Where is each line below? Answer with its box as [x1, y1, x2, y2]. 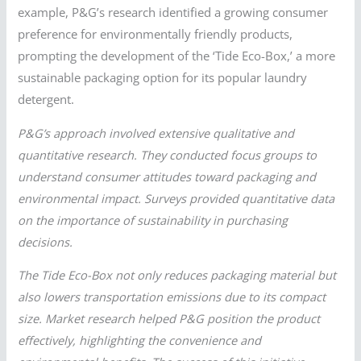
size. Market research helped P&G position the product [18, 310, 321, 327]
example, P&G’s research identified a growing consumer [18, 4, 329, 21]
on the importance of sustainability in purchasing [18, 211, 288, 228]
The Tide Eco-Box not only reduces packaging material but [18, 267, 337, 284]
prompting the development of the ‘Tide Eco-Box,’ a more [18, 48, 336, 64]
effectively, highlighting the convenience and [18, 332, 262, 349]
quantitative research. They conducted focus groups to [18, 146, 317, 163]
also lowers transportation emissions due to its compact [18, 288, 326, 305]
